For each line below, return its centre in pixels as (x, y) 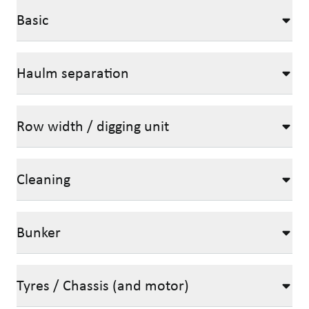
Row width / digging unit (93, 126)
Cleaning (43, 179)
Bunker (39, 232)
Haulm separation (73, 73)
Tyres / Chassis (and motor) (103, 285)
